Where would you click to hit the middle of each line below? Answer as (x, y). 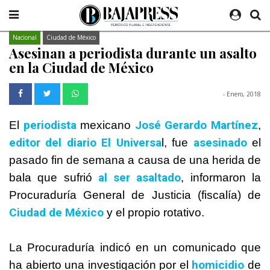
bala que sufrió (54, 177)
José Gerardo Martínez (196, 125)
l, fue (177, 142)
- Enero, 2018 (242, 94)
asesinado (220, 142)
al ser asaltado (140, 177)
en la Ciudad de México (81, 67)
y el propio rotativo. (154, 212)
